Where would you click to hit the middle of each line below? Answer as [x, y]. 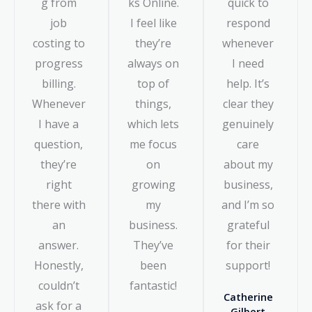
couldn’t [58, 285]
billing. [58, 83]
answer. [58, 245]
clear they [248, 103]
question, [58, 144]
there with [58, 204]
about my [248, 164]
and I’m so [248, 204]
